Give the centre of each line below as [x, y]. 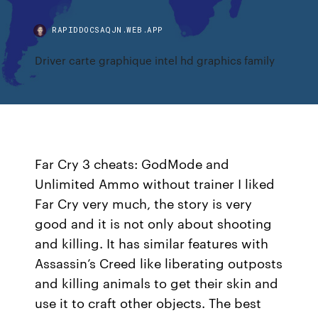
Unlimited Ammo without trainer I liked [155, 183]
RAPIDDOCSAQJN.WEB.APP [108, 29]
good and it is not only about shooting [154, 223]
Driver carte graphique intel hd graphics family [155, 60]
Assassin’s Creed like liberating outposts [159, 263]
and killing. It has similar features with [152, 243]
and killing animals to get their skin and [157, 283]
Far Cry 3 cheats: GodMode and [132, 163]
